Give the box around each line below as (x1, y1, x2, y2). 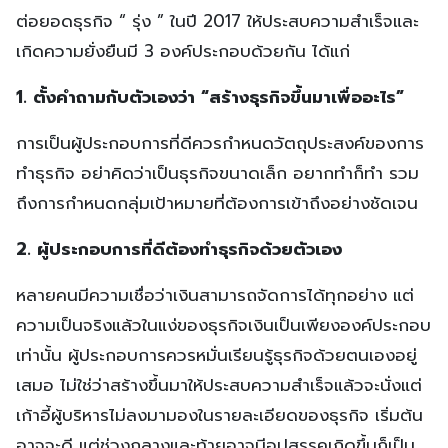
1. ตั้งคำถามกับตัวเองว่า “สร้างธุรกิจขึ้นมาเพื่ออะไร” (16, 83, 404, 110)
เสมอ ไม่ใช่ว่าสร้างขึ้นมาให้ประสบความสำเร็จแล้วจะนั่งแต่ (16, 371, 422, 398)
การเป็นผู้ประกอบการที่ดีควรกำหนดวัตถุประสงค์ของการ (16, 129, 424, 156)
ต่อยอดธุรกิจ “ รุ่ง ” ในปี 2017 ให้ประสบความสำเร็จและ (16, 7, 419, 34)
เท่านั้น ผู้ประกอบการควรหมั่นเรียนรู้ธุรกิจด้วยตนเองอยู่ (16, 341, 417, 368)
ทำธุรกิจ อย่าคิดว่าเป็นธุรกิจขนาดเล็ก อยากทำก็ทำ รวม (16, 159, 419, 186)
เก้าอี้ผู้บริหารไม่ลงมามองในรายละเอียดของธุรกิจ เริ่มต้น (16, 401, 423, 428)
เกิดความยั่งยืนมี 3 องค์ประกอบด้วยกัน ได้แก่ (16, 37, 350, 64)
